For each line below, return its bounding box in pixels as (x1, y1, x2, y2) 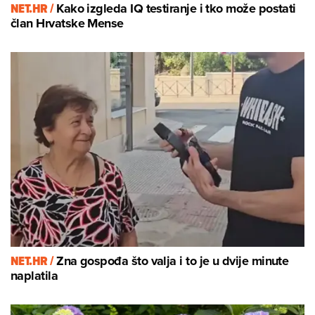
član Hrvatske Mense (11, 13, 124, 32)
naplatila (11, 266, 58, 285)
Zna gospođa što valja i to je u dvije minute (56, 251, 289, 270)
